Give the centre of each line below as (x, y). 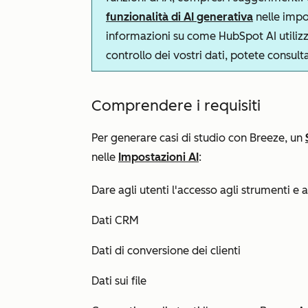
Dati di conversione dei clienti (166, 251)
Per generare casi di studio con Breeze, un (198, 138)
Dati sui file (119, 281)
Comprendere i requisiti (176, 106)
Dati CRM (115, 220)
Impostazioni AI (158, 157)
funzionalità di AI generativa (179, 17)
